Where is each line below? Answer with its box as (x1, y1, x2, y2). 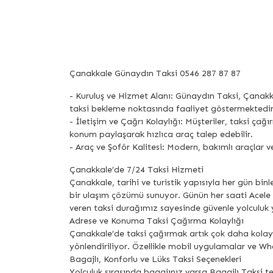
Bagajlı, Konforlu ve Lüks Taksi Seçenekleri (69, 254, 241, 265)
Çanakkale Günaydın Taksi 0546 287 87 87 (69, 68, 241, 79)
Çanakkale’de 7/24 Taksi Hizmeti (69, 165, 204, 175)
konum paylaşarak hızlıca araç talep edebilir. (69, 129, 253, 140)
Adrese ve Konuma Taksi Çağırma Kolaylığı (69, 216, 244, 227)
